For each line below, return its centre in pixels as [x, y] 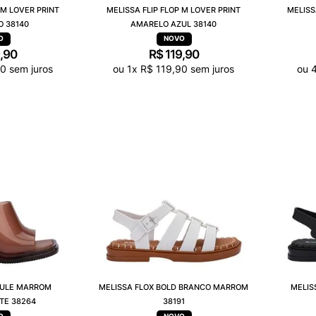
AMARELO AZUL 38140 [174, 24]
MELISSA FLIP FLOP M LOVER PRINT [174, 10]
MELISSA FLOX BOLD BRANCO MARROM [174, 287]
